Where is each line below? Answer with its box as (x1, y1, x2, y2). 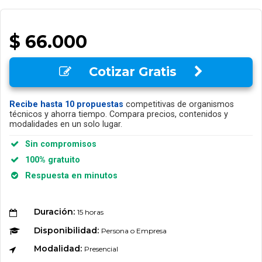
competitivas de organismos (123, 99, 234, 109)
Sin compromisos (20, 139, 96, 149)
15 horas (77, 207, 104, 216)
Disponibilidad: (33, 225, 101, 236)
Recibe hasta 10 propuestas (9, 99, 123, 109)
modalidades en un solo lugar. (9, 119, 122, 129)
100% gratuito (20, 154, 80, 165)
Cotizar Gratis (71, 64, 194, 80)
